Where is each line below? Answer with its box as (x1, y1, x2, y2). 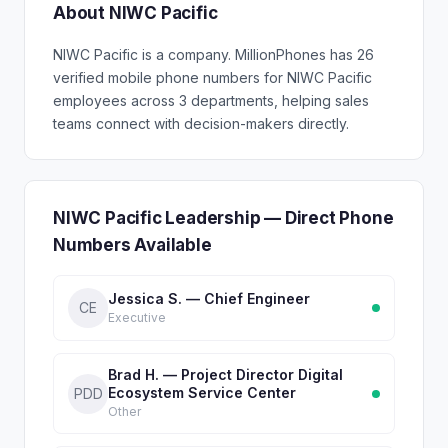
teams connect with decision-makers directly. (53, 115, 349, 132)
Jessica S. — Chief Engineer (108, 289, 310, 307)
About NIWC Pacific (53, 3, 218, 23)
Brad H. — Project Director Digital (108, 366, 343, 383)
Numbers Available (53, 235, 212, 255)
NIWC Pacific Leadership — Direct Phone (53, 208, 394, 228)
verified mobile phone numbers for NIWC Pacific (53, 69, 372, 86)
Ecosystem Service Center (108, 384, 296, 401)
